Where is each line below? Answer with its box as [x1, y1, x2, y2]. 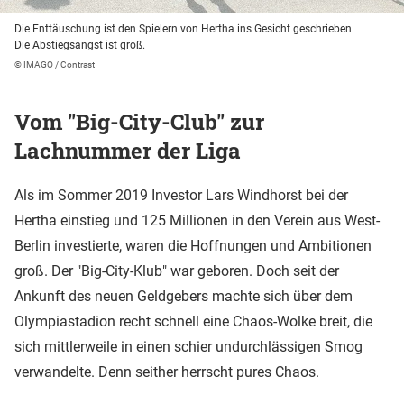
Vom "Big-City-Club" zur [14, 107, 264, 137]
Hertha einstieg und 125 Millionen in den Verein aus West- [14, 211, 380, 229]
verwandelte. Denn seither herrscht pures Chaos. [14, 363, 319, 381]
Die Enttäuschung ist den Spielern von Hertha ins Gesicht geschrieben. [14, 23, 354, 36]
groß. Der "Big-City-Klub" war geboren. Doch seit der [14, 262, 339, 280]
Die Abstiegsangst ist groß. [14, 39, 145, 52]
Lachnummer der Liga [14, 136, 241, 166]
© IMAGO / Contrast [14, 60, 95, 70]
